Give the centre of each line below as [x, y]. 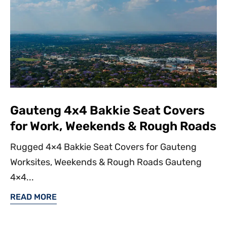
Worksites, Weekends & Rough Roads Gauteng [106, 162]
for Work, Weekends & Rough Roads [113, 126]
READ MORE [33, 197]
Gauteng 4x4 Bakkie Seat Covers [107, 110]
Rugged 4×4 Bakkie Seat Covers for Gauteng [103, 147]
